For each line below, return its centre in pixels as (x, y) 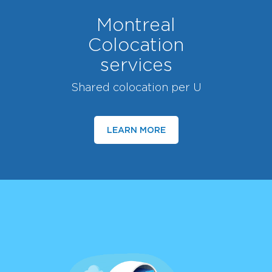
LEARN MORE (136, 130)
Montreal (136, 25)
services (136, 65)
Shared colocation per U (136, 87)
